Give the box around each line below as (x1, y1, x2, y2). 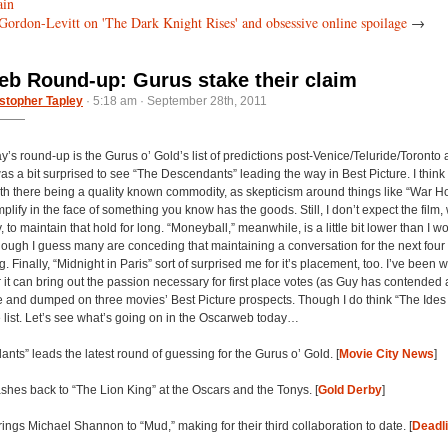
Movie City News (339, 346, 434, 361)
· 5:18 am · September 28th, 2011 (83, 93, 267, 108)
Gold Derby (318, 382, 382, 397)
